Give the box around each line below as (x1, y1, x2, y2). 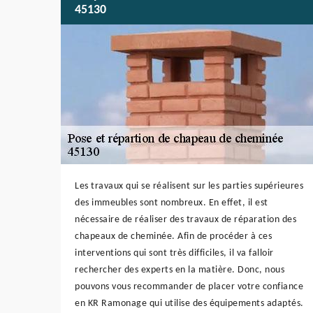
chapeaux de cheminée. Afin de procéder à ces (75, 231, 272, 242)
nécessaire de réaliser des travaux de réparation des (75, 214, 296, 225)
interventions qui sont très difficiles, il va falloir (75, 247, 274, 259)
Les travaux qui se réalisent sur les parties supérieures (75, 180, 303, 191)
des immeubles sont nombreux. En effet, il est (75, 197, 268, 208)
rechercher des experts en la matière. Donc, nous (75, 264, 284, 275)
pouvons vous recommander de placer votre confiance (75, 281, 303, 292)
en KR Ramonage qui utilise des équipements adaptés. (75, 298, 304, 309)
